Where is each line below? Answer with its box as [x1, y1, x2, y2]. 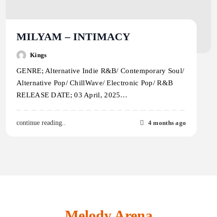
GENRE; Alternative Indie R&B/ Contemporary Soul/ [16, 67, 185, 75]
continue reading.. [16, 119, 66, 127]
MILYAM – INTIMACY [16, 31, 130, 43]
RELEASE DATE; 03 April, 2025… [16, 91, 128, 99]
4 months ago [148, 119, 186, 126]
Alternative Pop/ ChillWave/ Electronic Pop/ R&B [16, 79, 173, 87]
